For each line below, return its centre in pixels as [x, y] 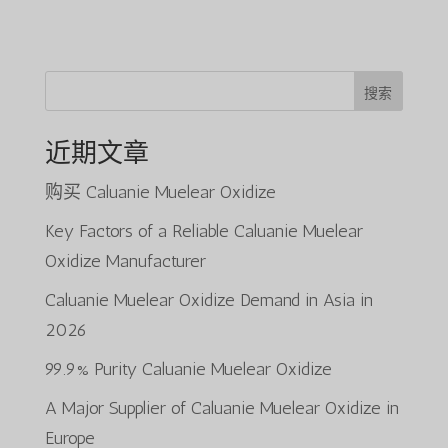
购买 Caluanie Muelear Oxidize [160, 192]
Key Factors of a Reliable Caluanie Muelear [203, 231]
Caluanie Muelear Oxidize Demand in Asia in [208, 300]
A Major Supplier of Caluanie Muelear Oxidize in [221, 408]
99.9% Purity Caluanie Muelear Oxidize [188, 369]
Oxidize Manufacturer [125, 261]
